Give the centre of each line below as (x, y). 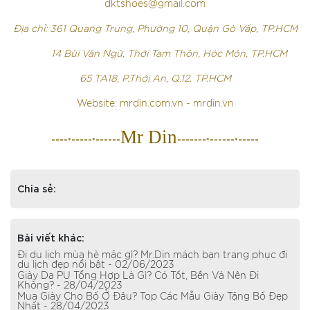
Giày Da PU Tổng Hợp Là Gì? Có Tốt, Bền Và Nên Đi (138, 276)
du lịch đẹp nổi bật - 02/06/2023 (96, 265)
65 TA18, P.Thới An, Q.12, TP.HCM (155, 79)
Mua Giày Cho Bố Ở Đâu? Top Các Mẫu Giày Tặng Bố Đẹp (153, 297)
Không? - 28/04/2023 (70, 286)
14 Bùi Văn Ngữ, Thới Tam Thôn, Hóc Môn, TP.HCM (155, 54)
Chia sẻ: (37, 188)
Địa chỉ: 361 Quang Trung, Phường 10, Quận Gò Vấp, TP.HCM (155, 29)
